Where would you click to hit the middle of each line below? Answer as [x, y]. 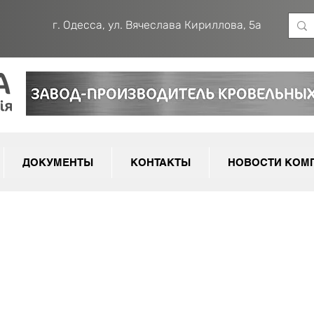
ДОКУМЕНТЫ [58, 162]
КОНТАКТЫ [161, 162]
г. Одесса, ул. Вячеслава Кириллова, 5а [157, 25]
